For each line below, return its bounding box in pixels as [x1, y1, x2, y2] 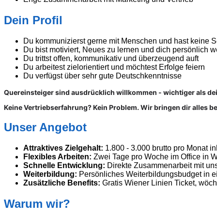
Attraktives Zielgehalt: [23, 144, 103, 153]
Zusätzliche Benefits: [23, 179, 100, 187]
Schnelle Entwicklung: [23, 161, 105, 170]
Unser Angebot [4, 121, 87, 134]
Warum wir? [4, 197, 70, 211]
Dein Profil [4, 13, 62, 27]
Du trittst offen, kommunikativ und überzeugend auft [23, 54, 199, 62]
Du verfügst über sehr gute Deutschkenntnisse [23, 71, 182, 80]
